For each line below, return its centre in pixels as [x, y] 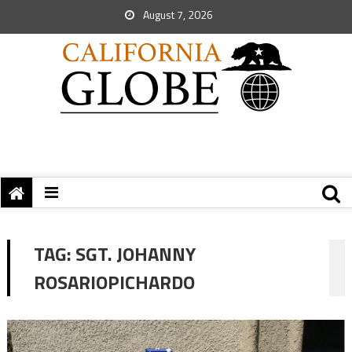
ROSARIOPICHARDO [114, 282]
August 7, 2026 [177, 15]
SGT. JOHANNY [135, 254]
